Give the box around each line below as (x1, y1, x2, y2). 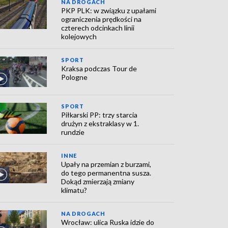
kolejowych (61, 32, 97, 41)
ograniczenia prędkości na (61, 14, 142, 23)
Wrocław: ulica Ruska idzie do (61, 218, 155, 227)
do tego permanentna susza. (61, 168, 152, 178)
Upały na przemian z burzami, (61, 160, 152, 169)
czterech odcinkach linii (61, 23, 135, 32)
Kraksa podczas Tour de (61, 64, 137, 73)
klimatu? (61, 186, 88, 195)
